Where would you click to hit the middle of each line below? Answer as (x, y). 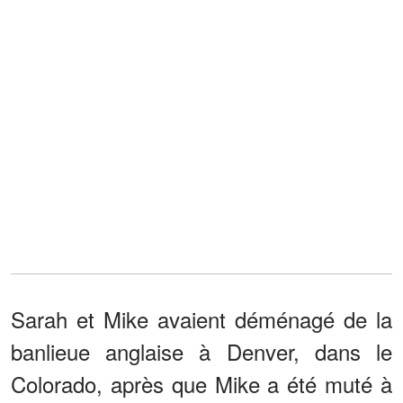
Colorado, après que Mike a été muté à (201, 383)
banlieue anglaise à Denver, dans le (201, 351)
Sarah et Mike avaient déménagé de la (201, 318)
